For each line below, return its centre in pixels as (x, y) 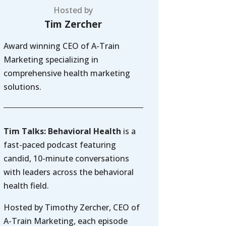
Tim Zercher (73, 24)
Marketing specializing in (51, 59)
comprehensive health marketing (67, 73)
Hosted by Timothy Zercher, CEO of (71, 208)
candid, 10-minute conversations (66, 159)
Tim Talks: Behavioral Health (62, 131)
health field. (26, 186)
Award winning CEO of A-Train (61, 46)
